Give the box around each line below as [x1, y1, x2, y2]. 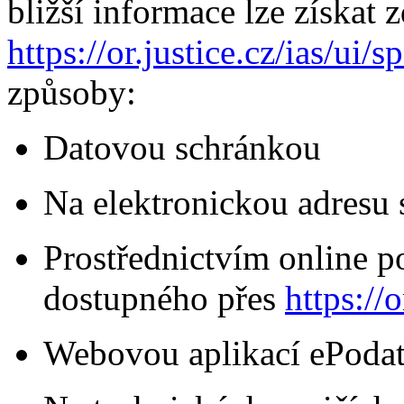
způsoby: [7, 73, 136, 113]
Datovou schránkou [43, 128, 321, 168]
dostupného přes [43, 279, 285, 318]
